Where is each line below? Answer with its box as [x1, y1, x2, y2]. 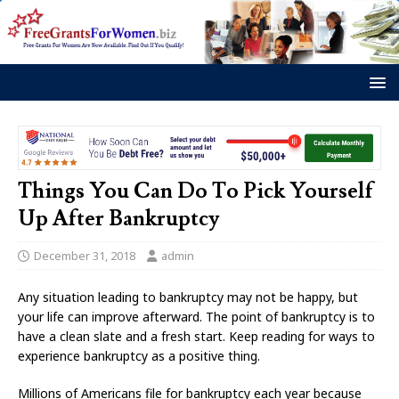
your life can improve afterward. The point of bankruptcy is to [18, 308, 375, 326]
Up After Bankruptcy [18, 205, 219, 233]
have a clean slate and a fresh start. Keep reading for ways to [18, 328, 375, 346]
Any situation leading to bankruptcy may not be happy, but [18, 289, 358, 306]
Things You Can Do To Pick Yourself [18, 177, 373, 206]
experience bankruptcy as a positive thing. [18, 347, 260, 365]
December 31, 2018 [34, 248, 135, 265]
